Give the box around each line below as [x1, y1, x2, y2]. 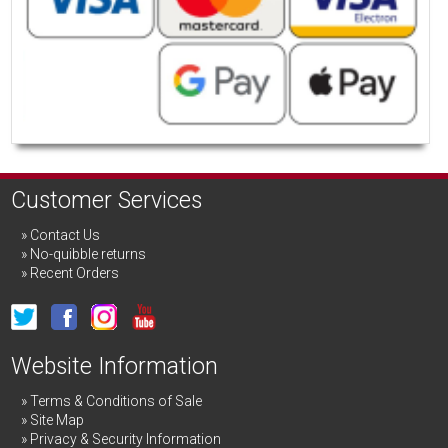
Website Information [11, 353, 219, 381]
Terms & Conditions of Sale [30, 392, 203, 409]
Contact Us [30, 226, 101, 243]
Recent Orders [30, 264, 120, 281]
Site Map [30, 411, 85, 428]
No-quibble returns [30, 245, 147, 262]
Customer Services [11, 187, 203, 215]
